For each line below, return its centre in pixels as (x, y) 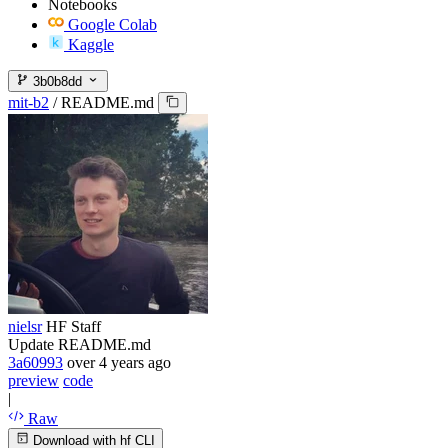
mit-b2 (28, 103)
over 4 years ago (119, 363)
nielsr (25, 327)
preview (33, 381)
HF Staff (73, 327)
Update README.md (79, 345)
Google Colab (112, 24)
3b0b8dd (56, 81)
